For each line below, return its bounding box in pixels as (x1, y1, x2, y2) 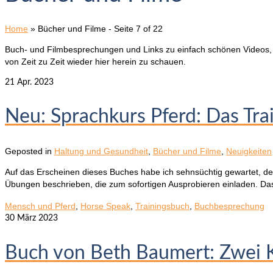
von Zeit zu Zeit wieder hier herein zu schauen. (5, 56, 186, 66)
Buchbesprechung (194, 201, 264, 211)
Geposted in (5, 146, 54, 156)
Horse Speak (80, 201, 130, 211)
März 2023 (15, 214, 58, 222)
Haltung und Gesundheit (54, 146, 148, 156)
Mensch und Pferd (5, 201, 76, 211)
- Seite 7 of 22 (106, 23, 163, 34)
